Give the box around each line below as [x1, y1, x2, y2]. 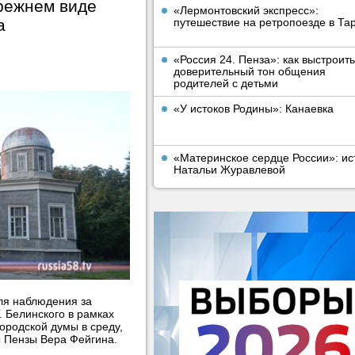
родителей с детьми [174, 77, 278, 90]
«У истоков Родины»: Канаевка [174, 102, 334, 115]
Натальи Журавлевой [174, 163, 285, 176]
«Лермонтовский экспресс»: [174, 4, 319, 17]
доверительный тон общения [174, 65, 326, 78]
